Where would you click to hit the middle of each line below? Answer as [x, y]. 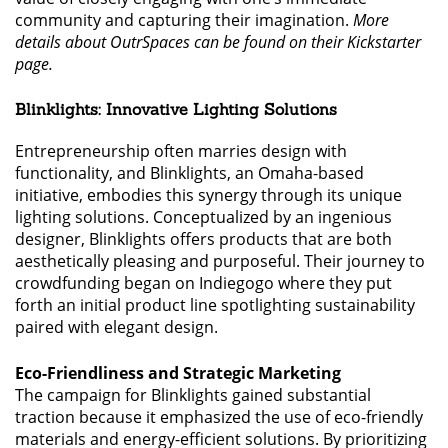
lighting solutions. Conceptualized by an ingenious [203, 216]
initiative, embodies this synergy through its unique [208, 194]
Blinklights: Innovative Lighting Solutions [176, 108]
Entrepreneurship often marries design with [181, 150]
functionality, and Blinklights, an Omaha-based [189, 172]
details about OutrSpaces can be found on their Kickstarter [218, 41]
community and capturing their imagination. [184, 19]
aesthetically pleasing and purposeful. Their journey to [220, 260]
